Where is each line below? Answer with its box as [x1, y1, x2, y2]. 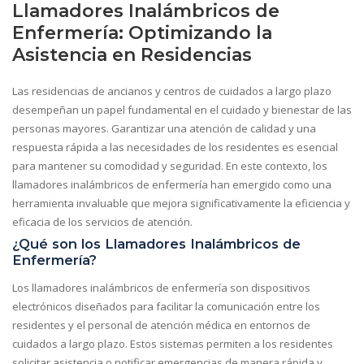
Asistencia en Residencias [12, 43, 252, 66]
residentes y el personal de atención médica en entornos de [12, 317, 310, 332]
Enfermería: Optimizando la [12, 21, 272, 44]
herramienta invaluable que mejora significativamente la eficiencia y [12, 195, 350, 210]
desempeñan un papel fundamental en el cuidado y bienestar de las [12, 102, 352, 117]
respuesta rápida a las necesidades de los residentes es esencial [12, 139, 338, 154]
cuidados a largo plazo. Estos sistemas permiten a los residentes [12, 336, 333, 351]
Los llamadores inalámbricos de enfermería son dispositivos [12, 279, 310, 295]
